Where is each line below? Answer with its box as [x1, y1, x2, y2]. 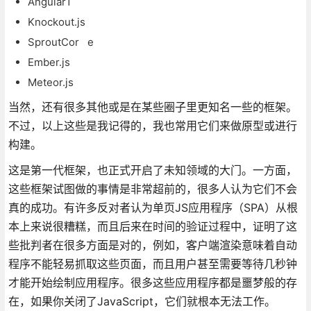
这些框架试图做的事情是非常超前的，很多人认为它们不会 [8, 181, 297, 196]
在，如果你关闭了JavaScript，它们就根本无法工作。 [8, 294, 276, 308]
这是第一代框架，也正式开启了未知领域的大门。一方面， [8, 162, 297, 177]
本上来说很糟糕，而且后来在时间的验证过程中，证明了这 [8, 219, 297, 233]
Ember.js [27, 55, 70, 69]
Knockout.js [27, 15, 85, 28]
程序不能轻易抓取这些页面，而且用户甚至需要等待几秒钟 [8, 256, 297, 271]
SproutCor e [27, 35, 94, 49]
